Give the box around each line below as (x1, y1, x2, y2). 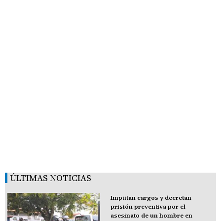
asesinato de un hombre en (110, 211, 192, 220)
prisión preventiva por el (110, 202, 185, 211)
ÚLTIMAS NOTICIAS (10, 171, 91, 184)
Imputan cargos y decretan (110, 193, 191, 202)
